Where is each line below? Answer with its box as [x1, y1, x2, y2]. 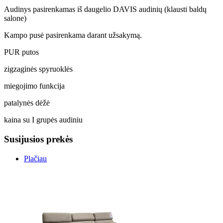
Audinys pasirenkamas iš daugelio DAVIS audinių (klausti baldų [4, 5, 207, 14]
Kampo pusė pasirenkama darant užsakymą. [4, 31, 142, 40]
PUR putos [4, 48, 39, 57]
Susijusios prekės [4, 134, 73, 145]
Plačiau [24, 154, 47, 163]
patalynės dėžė [4, 99, 50, 108]
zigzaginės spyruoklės [4, 65, 73, 74]
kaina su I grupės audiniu [4, 115, 83, 124]
